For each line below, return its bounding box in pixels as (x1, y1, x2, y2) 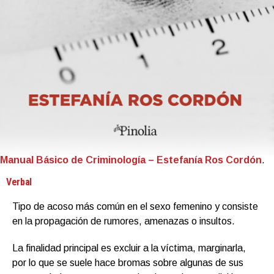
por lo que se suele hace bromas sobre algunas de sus (12, 257, 243, 268)
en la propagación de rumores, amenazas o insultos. (12, 215, 235, 226)
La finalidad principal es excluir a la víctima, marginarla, (12, 242, 246, 253)
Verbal (6, 176, 32, 188)
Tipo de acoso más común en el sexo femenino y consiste (12, 201, 258, 212)
